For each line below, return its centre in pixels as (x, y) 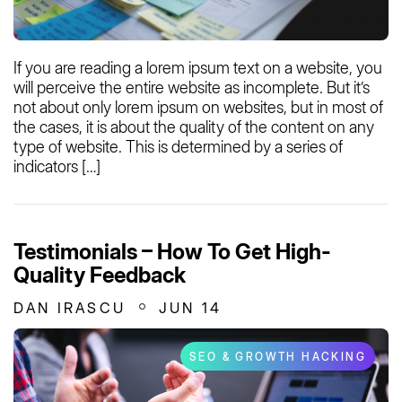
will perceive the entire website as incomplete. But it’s (192, 88)
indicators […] (57, 167)
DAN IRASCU (70, 308)
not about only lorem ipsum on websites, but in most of (198, 108)
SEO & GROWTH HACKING (278, 357)
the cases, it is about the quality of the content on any (194, 127)
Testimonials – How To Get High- (172, 252)
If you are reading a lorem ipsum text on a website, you (198, 68)
